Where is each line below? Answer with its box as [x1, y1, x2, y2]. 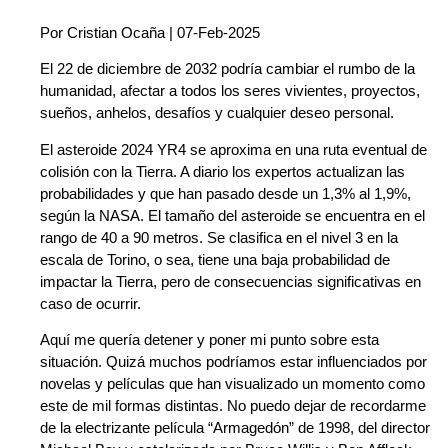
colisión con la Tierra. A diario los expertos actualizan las [40, 162, 405, 180]
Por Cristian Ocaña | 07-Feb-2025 [40, 24, 260, 42]
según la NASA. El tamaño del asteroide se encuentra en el [40, 206, 425, 224]
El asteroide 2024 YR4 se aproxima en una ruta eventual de [40, 140, 427, 158]
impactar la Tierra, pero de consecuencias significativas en [40, 272, 421, 290]
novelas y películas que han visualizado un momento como [40, 375, 425, 393]
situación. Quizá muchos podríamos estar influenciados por [40, 353, 427, 371]
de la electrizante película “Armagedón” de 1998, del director [40, 419, 430, 437]
